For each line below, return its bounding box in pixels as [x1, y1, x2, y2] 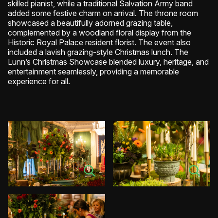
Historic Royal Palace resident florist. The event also [8, 37, 191, 48]
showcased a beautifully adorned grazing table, [8, 18, 173, 28]
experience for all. [8, 76, 72, 87]
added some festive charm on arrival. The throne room [8, 8, 198, 18]
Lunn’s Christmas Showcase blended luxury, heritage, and [8, 57, 209, 67]
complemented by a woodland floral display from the [8, 28, 191, 38]
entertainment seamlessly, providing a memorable [8, 67, 179, 77]
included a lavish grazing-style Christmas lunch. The [8, 47, 188, 57]
